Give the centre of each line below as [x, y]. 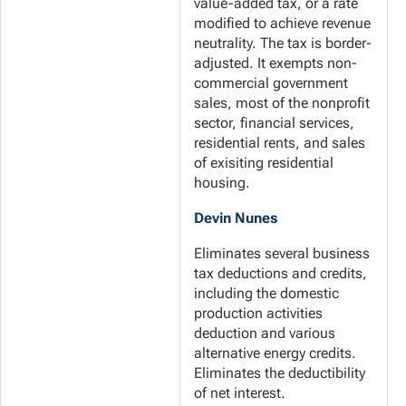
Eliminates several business [282, 254]
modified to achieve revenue [282, 24]
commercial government [271, 83]
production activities [258, 314]
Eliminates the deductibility [280, 373]
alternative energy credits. [275, 353]
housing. [222, 183]
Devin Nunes [236, 218]
